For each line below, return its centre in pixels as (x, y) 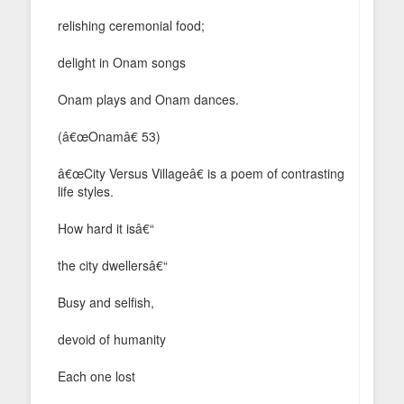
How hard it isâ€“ (106, 228)
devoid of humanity (112, 339)
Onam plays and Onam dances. (148, 99)
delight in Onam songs (122, 62)
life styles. (86, 191)
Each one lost (96, 376)
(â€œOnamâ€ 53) (109, 136)
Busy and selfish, (106, 302)
